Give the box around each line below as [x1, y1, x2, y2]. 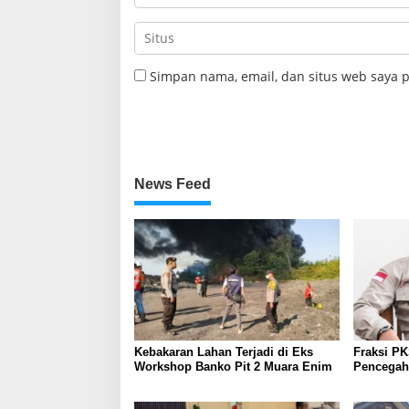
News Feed [134, 176, 211, 193]
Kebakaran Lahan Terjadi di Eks [134, 345, 313, 360]
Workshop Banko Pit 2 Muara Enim [134, 360, 332, 374]
